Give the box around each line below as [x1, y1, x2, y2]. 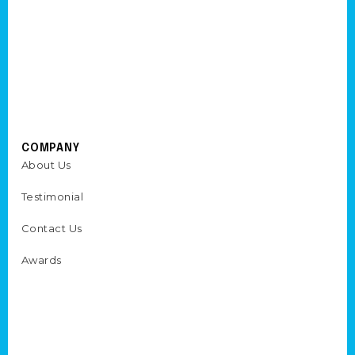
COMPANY [21, 143, 81, 154]
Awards [21, 254, 62, 266]
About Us [21, 158, 71, 171]
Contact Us [21, 222, 82, 235]
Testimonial [21, 190, 84, 203]
